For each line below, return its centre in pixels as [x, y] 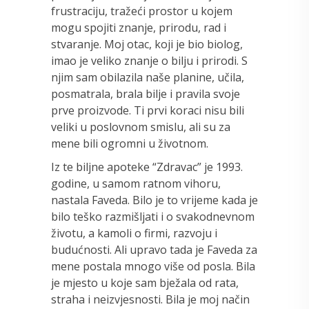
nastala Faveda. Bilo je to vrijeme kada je [154, 200]
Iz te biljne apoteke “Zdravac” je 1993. [147, 167]
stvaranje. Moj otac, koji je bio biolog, [147, 44]
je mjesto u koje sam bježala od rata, [145, 282]
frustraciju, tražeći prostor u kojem [142, 11]
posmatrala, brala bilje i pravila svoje [146, 93]
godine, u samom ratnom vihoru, [136, 183]
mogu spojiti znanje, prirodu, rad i [139, 27]
